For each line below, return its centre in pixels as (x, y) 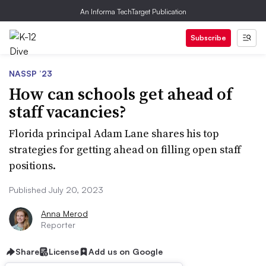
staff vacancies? (68, 112)
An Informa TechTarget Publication (133, 12)
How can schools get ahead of (121, 94)
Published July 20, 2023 (56, 190)
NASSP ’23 (31, 73)
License (64, 251)
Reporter (58, 225)
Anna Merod (64, 213)
